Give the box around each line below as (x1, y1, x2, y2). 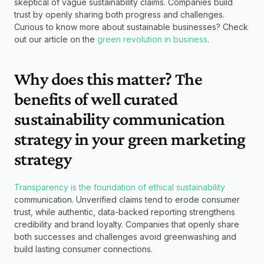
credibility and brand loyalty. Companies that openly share (14, 219, 239, 229)
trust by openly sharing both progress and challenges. (14, 9, 225, 19)
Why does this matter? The (14, 69, 202, 88)
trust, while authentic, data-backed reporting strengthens (14, 207, 235, 217)
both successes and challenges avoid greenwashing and (14, 232, 236, 242)
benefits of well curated (14, 89, 178, 108)
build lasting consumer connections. (14, 244, 153, 254)
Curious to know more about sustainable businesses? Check (14, 22, 248, 32)
